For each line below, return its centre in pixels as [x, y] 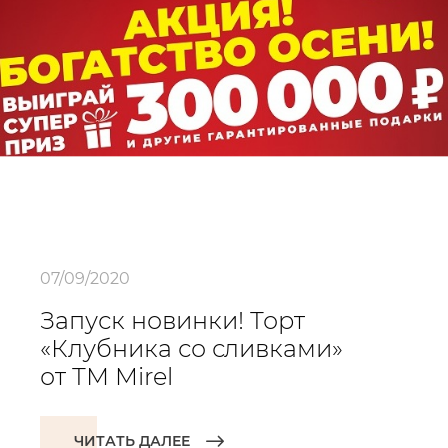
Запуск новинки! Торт [172, 320]
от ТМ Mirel [106, 376]
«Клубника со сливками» [191, 348]
